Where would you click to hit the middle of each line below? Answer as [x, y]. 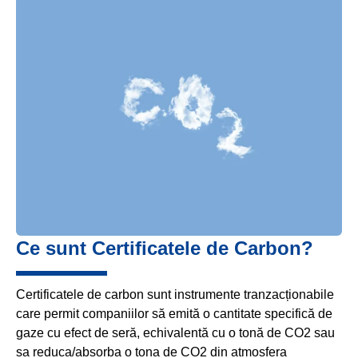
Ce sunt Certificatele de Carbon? [165, 249]
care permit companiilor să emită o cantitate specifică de [174, 314]
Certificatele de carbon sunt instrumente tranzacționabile [175, 295]
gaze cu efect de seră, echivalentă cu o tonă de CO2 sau [175, 333]
